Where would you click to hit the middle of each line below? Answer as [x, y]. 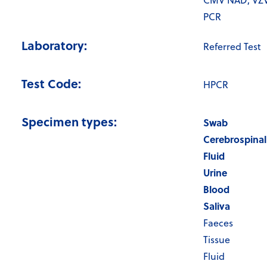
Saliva [217, 206]
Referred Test [232, 47]
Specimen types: [69, 122]
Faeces [218, 223]
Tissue [217, 240]
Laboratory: [54, 45]
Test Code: [51, 83]
